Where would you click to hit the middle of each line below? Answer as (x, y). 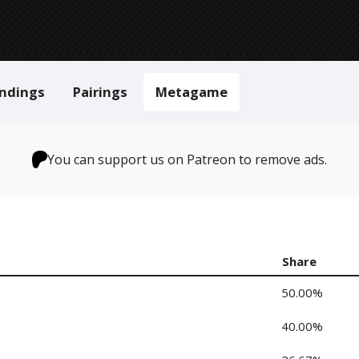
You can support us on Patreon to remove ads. (188, 159)
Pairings (100, 92)
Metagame (192, 92)
